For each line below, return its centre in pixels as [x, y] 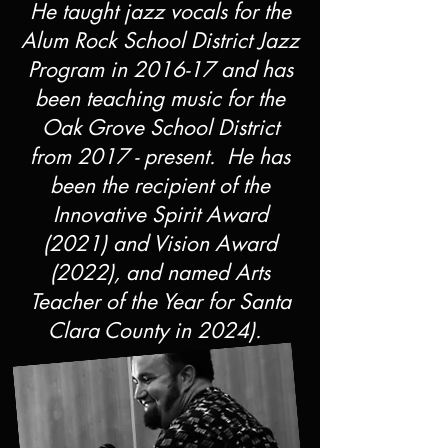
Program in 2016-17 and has [160, 69]
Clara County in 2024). [160, 330]
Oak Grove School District [160, 127]
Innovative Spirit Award [160, 214]
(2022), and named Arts [160, 272]
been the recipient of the [160, 185]
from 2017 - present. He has [160, 156]
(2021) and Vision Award [160, 243]
